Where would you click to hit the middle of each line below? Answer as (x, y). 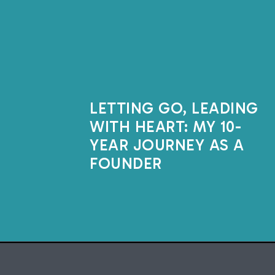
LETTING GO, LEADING (174, 108)
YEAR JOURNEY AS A (167, 145)
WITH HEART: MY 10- (165, 127)
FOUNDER (126, 164)
